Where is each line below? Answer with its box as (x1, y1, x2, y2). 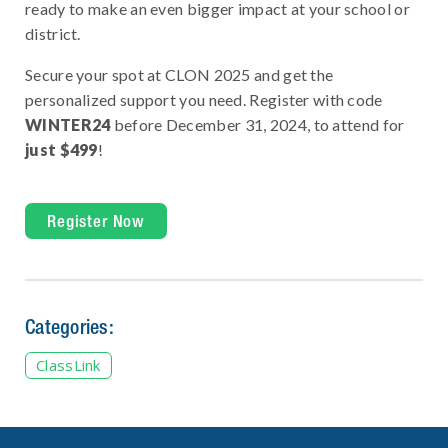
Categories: (25, 315, 114, 339)
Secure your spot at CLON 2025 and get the (25, 65, 334, 85)
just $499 (25, 140, 98, 160)
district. (25, 24, 81, 44)
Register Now (47, 211, 146, 232)
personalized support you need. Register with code (25, 90, 383, 110)
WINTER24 (25, 115, 114, 135)
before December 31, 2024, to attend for (113, 115, 405, 135)
